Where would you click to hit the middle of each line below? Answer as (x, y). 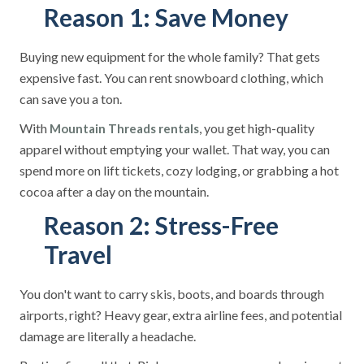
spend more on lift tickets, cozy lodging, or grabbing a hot (179, 170)
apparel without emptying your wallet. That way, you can (175, 149)
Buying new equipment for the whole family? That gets (170, 56)
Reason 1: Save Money (166, 17)
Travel (78, 254)
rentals (179, 128)
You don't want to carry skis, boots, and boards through (172, 294)
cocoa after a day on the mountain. (114, 191)
